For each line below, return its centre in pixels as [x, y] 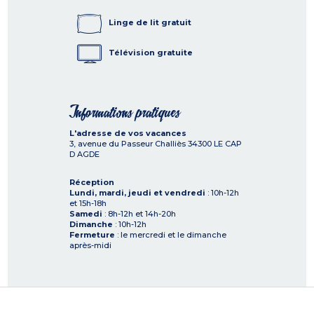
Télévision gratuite [151, 53]
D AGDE [84, 155]
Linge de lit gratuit [150, 23]
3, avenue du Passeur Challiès [129, 144]
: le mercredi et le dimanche [171, 235]
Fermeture [92, 235]
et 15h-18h [88, 204]
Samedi [86, 214]
